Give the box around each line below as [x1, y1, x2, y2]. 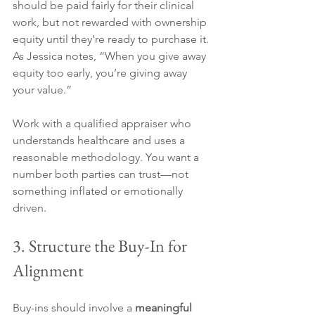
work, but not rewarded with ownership [13, 15, 210, 30]
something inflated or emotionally [13, 184, 186, 198]
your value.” [13, 83, 72, 97]
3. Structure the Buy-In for [13, 235, 191, 257]
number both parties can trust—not [13, 167, 191, 181]
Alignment [13, 259, 84, 282]
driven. [13, 201, 46, 215]
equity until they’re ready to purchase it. [13, 32, 212, 46]
